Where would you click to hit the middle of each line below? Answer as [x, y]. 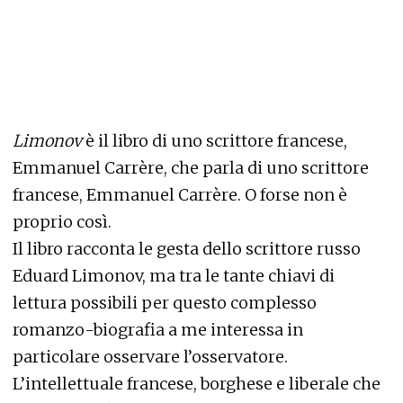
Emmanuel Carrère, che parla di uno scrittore [191, 168]
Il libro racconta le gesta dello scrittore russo [187, 249]
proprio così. [62, 222]
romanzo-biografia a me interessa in [158, 330]
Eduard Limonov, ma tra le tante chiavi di [174, 276]
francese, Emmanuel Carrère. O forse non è [180, 195]
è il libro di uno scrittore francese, [216, 141]
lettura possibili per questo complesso [165, 303]
